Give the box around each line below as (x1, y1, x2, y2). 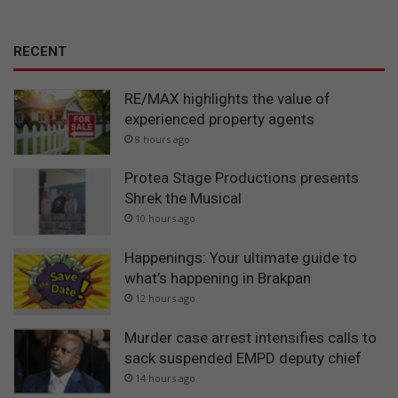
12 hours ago (135, 291, 195, 306)
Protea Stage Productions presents (124, 169, 359, 187)
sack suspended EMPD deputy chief (124, 348, 362, 367)
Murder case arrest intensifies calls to (124, 328, 377, 346)
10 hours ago (135, 211, 195, 226)
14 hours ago (135, 370, 195, 385)
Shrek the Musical (124, 189, 242, 208)
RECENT (13, 43, 67, 60)
